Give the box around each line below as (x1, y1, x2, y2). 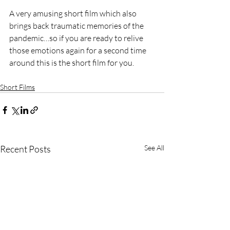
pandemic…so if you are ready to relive (9, 33, 145, 44)
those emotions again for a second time (9, 45, 148, 56)
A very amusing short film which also (9, 8, 138, 19)
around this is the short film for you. (9, 57, 136, 68)
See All (144, 143, 164, 152)
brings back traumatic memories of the (9, 21, 145, 31)
